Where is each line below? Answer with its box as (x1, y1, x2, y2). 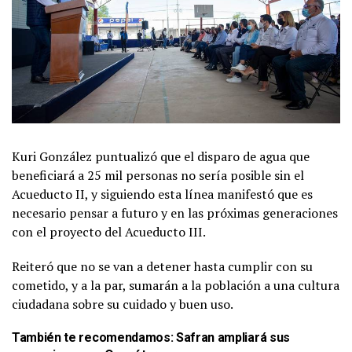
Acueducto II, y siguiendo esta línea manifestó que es (12, 185, 313, 203)
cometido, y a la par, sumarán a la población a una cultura (12, 276, 339, 294)
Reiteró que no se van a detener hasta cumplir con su (12, 257, 313, 275)
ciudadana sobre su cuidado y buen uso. (12, 295, 233, 313)
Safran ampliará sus (176, 329, 290, 345)
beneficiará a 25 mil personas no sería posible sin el (12, 166, 304, 184)
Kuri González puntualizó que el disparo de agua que (12, 147, 310, 165)
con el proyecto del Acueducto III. (12, 222, 206, 240)
